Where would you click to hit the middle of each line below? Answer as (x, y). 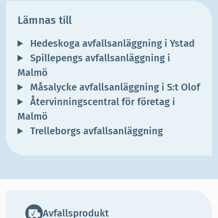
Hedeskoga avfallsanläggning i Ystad (111, 43)
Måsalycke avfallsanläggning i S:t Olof (114, 87)
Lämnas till (45, 20)
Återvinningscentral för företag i (102, 102)
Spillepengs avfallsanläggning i (99, 58)
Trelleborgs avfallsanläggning (96, 131)
